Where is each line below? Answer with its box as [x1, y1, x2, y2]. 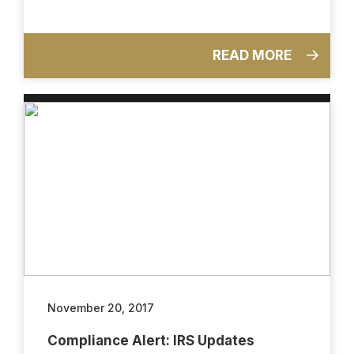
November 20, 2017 [47, 300, 154, 314]
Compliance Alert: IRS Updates [47, 332, 254, 348]
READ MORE [213, 47, 295, 63]
